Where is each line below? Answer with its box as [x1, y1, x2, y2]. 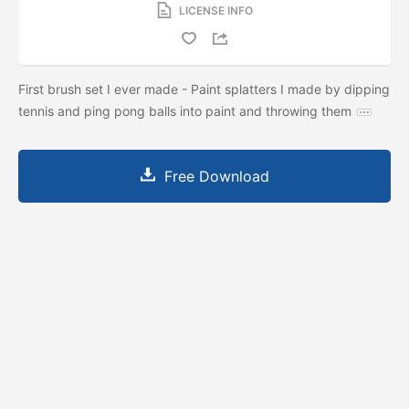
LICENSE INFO [178, 3, 253, 17]
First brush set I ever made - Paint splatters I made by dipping [18, 80, 390, 97]
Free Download [163, 166, 269, 185]
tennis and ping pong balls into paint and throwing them [18, 102, 351, 119]
